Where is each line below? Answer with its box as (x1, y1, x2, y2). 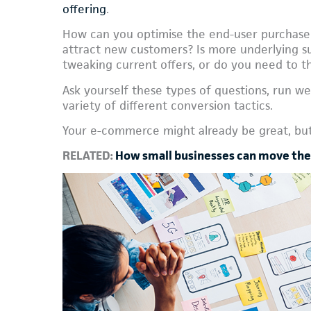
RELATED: (62, 147, 115, 163)
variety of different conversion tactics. (62, 97, 273, 113)
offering (62, 1, 106, 17)
